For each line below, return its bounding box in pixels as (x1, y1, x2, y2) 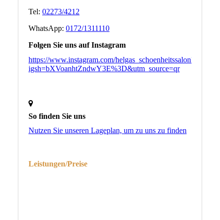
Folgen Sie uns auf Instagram (28, 41, 126, 50)
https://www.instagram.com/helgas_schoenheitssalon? (28, 55, 194, 64)
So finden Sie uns (28, 112, 85, 121)
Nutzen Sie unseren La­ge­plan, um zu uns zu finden (28, 126, 187, 135)
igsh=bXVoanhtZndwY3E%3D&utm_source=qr (28, 64, 180, 73)
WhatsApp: (28, 24, 66, 33)
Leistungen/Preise (28, 160, 89, 168)
